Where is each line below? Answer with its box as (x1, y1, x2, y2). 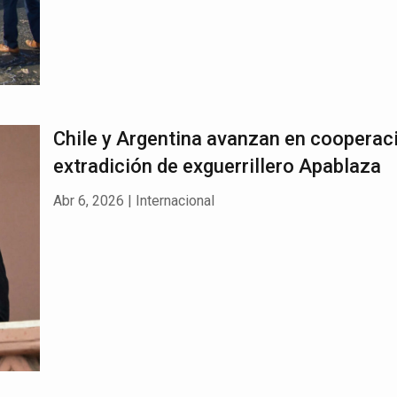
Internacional (135, 191, 214, 209)
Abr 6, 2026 (52, 191, 124, 209)
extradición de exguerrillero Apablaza (52, 154, 381, 177)
